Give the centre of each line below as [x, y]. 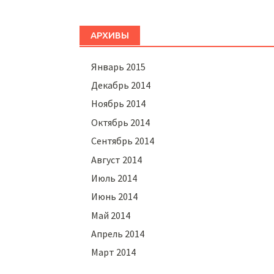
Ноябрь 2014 [119, 104]
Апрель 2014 [118, 234]
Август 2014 [117, 159]
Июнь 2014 [115, 197]
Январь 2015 [119, 66]
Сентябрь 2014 [123, 141]
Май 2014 [111, 215]
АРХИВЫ [110, 35]
